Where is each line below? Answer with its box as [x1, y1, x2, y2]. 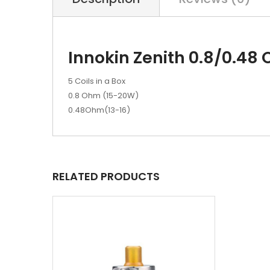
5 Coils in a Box [68, 75, 125, 87]
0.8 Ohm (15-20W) [68, 90, 139, 101]
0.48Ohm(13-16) [68, 104, 130, 116]
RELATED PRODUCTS [52, 169, 160, 184]
